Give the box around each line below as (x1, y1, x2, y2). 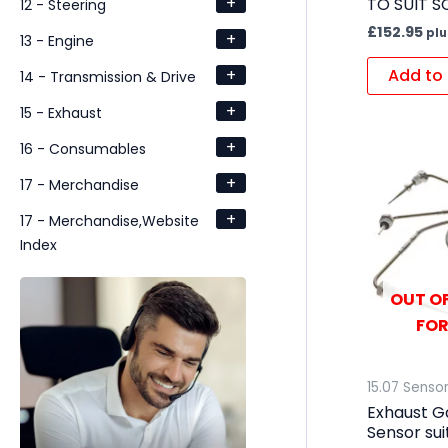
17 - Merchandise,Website (20, 210, 199, 231)
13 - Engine (20, 30, 94, 51)
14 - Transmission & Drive (20, 66, 196, 87)
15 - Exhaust (20, 102, 102, 123)
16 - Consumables (20, 138, 146, 159)
